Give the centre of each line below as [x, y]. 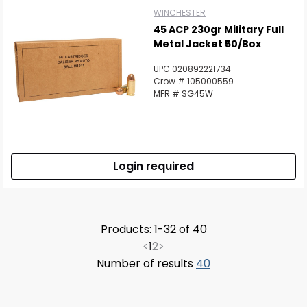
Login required [153, 166]
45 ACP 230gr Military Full [219, 29]
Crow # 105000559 [194, 81]
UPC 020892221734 [192, 69]
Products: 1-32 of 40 [153, 229]
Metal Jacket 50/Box [207, 44]
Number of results [146, 263]
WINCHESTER [180, 13]
